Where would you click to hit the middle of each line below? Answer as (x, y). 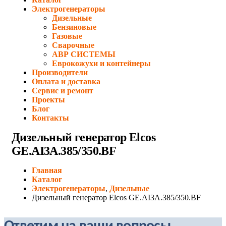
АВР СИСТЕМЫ (84, 54)
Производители (60, 72)
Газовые (67, 36)
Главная (47, 170)
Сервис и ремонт (63, 91)
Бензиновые (74, 27)
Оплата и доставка (66, 81)
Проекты (48, 100)
